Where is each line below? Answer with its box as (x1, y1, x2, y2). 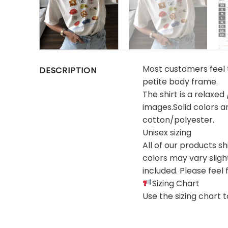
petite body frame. (142, 75, 218, 88)
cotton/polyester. (142, 113, 215, 126)
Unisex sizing (142, 126, 192, 138)
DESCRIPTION (39, 64, 97, 76)
